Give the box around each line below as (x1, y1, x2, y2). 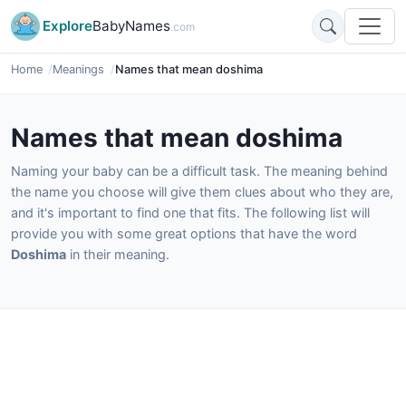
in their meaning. (66, 246, 169, 262)
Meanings (53, 63, 105, 76)
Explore (43, 17, 92, 34)
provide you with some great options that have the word (11, 226, 357, 241)
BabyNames (92, 17, 170, 34)
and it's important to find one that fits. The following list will (11, 205, 370, 220)
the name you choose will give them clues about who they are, (11, 184, 393, 199)
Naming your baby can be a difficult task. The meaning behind (11, 163, 388, 179)
